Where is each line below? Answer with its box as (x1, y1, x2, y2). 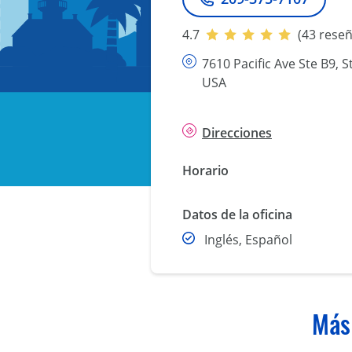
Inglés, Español (204, 231, 292, 249)
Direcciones (202, 124, 272, 142)
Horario (182, 162, 229, 180)
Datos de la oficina (182, 206, 292, 224)
